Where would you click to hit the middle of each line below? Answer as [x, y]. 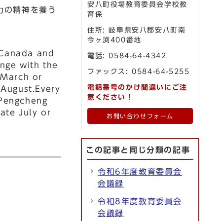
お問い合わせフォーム [140, 116]
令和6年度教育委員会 [140, 172]
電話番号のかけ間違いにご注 [137, 87]
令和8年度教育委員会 [140, 201]
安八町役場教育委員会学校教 [137, 4]
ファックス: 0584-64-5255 [139, 72]
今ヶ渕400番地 [114, 40]
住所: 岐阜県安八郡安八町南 [137, 30]
